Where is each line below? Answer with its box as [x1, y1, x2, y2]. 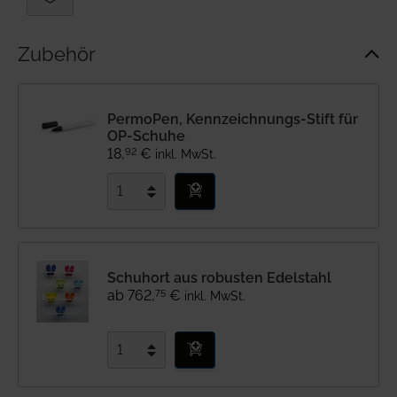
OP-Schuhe [107, 128, 185, 144]
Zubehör [18, 43, 96, 66]
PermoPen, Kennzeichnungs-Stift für [107, 111, 358, 128]
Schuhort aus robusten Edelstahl [107, 269, 331, 286]
